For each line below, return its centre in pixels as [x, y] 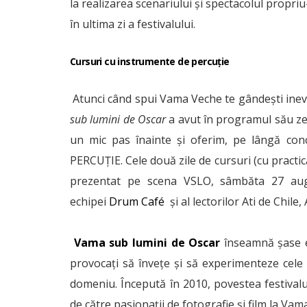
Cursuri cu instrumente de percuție [150, 61]
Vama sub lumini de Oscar [147, 243]
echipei [89, 201]
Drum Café [137, 201]
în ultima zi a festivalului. [133, 24]
